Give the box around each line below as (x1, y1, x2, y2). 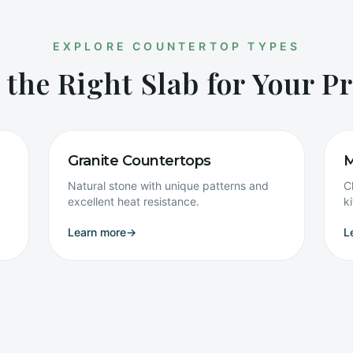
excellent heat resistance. (68, 195, 200, 208)
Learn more (68, 225, 127, 239)
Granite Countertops (68, 152, 211, 169)
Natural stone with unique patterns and (68, 179, 269, 192)
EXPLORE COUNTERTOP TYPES (52, 39, 301, 53)
